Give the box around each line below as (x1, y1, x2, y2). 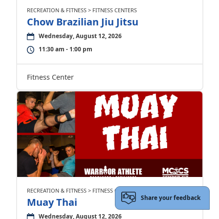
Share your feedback (141, 194, 201, 202)
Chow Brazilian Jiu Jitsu (26, 15, 138, 28)
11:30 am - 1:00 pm (38, 45, 92, 53)
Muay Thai (26, 196, 77, 209)
